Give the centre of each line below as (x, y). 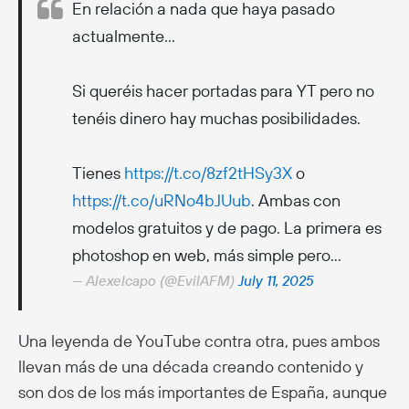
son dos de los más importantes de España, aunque (203, 392)
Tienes (98, 173)
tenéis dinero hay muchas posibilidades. (216, 118)
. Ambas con (296, 200)
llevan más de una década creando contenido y (191, 366)
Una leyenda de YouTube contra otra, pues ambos (199, 341)
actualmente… (124, 36)
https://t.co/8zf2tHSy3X (208, 173)
